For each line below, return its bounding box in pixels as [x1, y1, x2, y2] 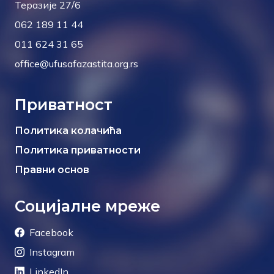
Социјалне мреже [15, 197, 160, 216]
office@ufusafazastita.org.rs [15, 57, 138, 70]
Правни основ [15, 164, 89, 176]
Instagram [29, 246, 75, 259]
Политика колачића [15, 125, 122, 137]
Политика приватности [15, 144, 141, 157]
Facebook [29, 226, 73, 239]
